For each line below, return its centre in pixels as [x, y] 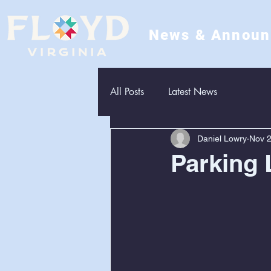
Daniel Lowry [222, 138]
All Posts [127, 92]
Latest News [193, 92]
